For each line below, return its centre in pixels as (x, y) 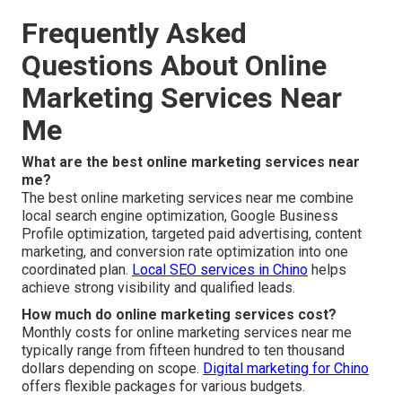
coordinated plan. (77, 270)
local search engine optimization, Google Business (180, 216)
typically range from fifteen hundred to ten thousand (183, 351)
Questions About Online (174, 66)
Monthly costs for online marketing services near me (187, 333)
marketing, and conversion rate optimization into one (185, 252)
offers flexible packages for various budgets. (163, 387)
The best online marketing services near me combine (188, 198)
